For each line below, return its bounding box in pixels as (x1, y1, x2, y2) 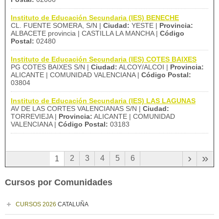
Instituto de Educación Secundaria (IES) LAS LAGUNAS (11, 97, 196, 105)
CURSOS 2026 (16, 201, 56, 208)
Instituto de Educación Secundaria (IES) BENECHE (11, 14, 179, 22)
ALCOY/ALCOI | (117, 63, 170, 71)
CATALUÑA (56, 201, 88, 208)
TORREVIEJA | (11, 112, 59, 120)
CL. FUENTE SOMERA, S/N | (11, 22, 103, 29)
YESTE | (130, 22, 159, 29)
